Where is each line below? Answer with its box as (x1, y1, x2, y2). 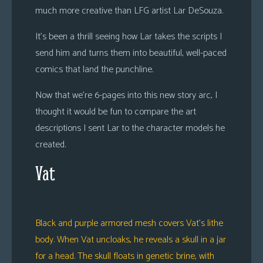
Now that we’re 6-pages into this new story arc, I (35, 87, 217, 103)
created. (35, 137, 66, 153)
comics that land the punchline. (35, 62, 153, 77)
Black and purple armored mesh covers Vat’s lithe (35, 215, 223, 231)
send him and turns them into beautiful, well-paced (35, 45, 227, 61)
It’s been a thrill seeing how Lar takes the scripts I (35, 29, 222, 45)
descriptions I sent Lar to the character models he (35, 120, 225, 136)
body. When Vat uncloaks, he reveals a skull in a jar (35, 232, 226, 248)
